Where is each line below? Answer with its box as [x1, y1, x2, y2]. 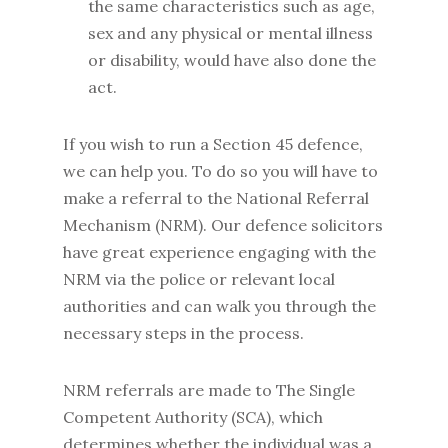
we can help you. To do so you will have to [62, 161, 378, 181]
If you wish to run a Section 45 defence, [62, 134, 363, 154]
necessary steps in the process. [62, 323, 308, 343]
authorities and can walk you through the [62, 296, 376, 316]
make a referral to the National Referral [62, 188, 369, 208]
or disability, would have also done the [87, 50, 376, 70]
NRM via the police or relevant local [62, 269, 335, 289]
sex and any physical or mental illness [87, 23, 373, 43]
